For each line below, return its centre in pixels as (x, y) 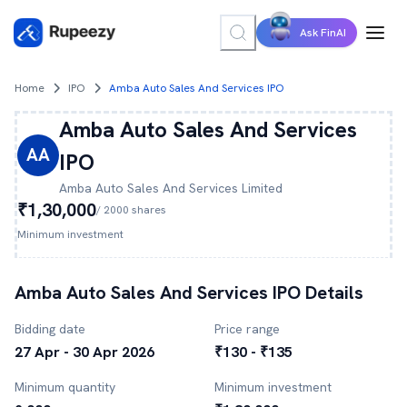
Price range (247, 329)
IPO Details (316, 293)
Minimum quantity (65, 387)
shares (148, 210)
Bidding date (50, 329)
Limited (260, 188)
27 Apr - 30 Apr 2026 (84, 352)
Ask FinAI (323, 33)
